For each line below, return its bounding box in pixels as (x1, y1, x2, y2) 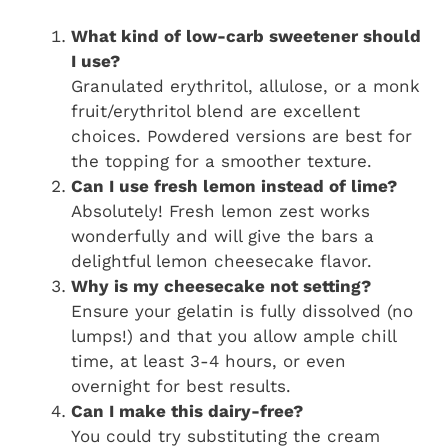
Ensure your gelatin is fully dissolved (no (71, 300, 413, 321)
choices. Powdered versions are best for (71, 125, 412, 146)
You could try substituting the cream (71, 425, 380, 446)
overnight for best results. (71, 375, 291, 396)
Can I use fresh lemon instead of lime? (71, 175, 397, 196)
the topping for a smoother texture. (71, 150, 372, 171)
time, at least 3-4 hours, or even (71, 350, 346, 371)
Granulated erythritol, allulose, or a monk (71, 75, 420, 96)
